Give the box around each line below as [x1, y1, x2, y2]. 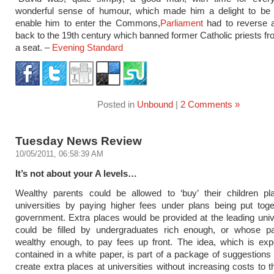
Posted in [97, 99, 137, 109]
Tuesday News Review [15, 134, 142, 147]
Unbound [136, 99, 173, 109]
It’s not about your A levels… [15, 168, 137, 179]
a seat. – [15, 42, 52, 53]
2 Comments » [180, 99, 240, 109]
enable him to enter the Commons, [15, 18, 160, 28]
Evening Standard [52, 42, 123, 53]
